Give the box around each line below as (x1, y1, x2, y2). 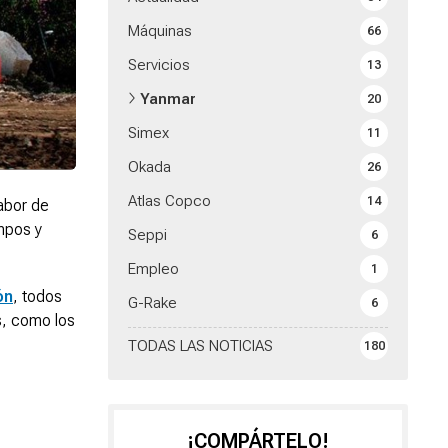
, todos (13, 286, 62, 306)
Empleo (128, 260, 179, 279)
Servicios (128, 56, 190, 75)
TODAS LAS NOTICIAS (128, 337, 273, 356)
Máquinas (128, 22, 192, 41)
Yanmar (140, 90, 196, 109)
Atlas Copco (128, 192, 211, 211)
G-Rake (128, 294, 177, 313)
